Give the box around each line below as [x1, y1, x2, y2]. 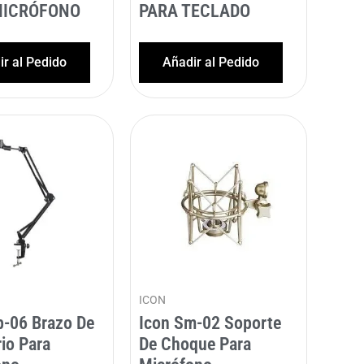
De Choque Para [139, 333, 252, 354]
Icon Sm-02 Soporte [139, 312, 282, 333]
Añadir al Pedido [162, 54, 260, 71]
